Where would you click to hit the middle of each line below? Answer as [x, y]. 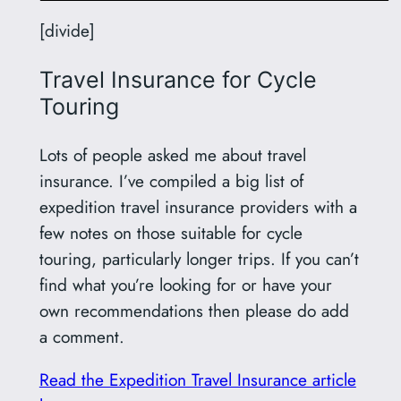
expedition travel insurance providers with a [198, 207]
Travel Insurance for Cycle [178, 79]
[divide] [67, 30]
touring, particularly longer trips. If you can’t [199, 259]
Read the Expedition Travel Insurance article [197, 380]
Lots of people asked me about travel [172, 155]
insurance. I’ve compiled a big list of [171, 181]
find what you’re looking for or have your [185, 285]
